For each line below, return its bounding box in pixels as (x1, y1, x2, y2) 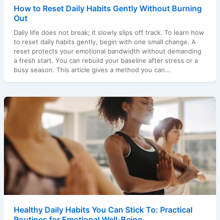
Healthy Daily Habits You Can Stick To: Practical (13, 204, 192, 215)
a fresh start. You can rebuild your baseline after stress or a (13, 56, 198, 64)
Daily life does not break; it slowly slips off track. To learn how (13, 28, 204, 36)
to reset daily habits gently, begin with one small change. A (13, 37, 196, 46)
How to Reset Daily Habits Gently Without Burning (13, 3, 202, 13)
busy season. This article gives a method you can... (13, 65, 171, 74)
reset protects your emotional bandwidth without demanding (13, 47, 201, 55)
